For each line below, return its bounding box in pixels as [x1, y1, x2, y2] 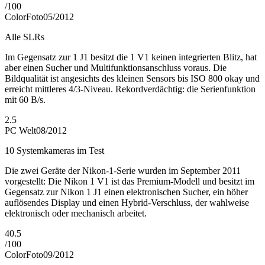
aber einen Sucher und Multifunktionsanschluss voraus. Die [5, 63, 227, 73]
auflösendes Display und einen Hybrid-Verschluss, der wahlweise [5, 198, 249, 208]
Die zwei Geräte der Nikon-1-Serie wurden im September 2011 [5, 166, 241, 176]
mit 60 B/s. [5, 95, 46, 105]
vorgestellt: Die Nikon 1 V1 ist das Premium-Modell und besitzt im [5, 176, 254, 187]
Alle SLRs [5, 32, 44, 43]
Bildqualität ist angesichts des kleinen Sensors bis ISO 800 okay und [5, 73, 260, 84]
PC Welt [5, 125, 36, 136]
